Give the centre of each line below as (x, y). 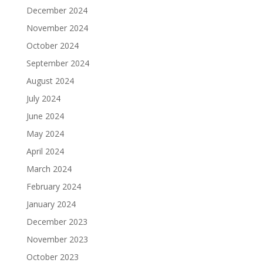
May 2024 (45, 133)
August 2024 (50, 80)
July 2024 (43, 98)
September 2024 (58, 63)
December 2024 (57, 10)
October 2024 (52, 45)
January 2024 (51, 204)
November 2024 (57, 28)
